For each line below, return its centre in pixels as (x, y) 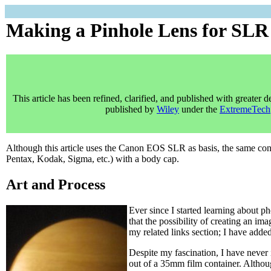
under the (199, 109)
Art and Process (56, 185)
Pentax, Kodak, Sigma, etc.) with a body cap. (93, 159)
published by (131, 109)
